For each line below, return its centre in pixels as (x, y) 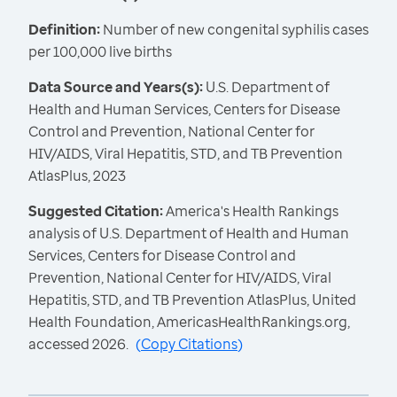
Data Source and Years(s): (116, 87)
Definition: (64, 30)
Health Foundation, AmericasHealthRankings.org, (189, 322)
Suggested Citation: (97, 211)
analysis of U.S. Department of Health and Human (189, 234)
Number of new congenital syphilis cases (234, 30)
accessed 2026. (78, 344)
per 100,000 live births (100, 52)
